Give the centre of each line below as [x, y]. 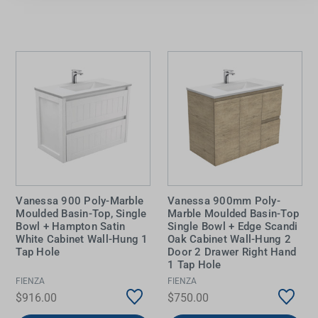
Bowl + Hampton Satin [71, 227]
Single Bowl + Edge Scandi [233, 227]
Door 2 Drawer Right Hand [232, 252]
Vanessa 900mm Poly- [224, 201]
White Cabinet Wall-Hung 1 [82, 240]
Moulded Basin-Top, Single [81, 214]
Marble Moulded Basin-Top [233, 214]
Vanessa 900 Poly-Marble [80, 201]
